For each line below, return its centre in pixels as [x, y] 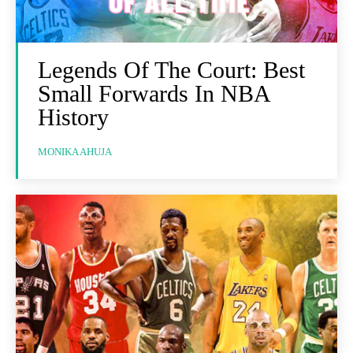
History [73, 117]
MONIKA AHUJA [75, 151]
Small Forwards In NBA [154, 93]
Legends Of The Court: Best [171, 69]
